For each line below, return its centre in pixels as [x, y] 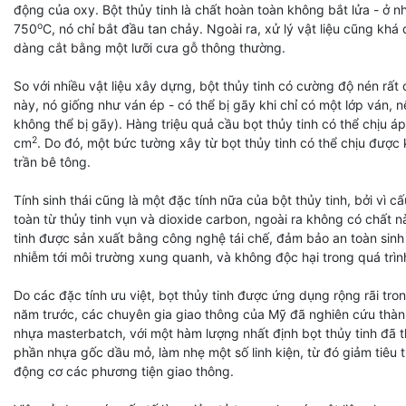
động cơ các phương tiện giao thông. [124, 371]
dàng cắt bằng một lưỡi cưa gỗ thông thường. [150, 48]
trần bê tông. [52, 162]
